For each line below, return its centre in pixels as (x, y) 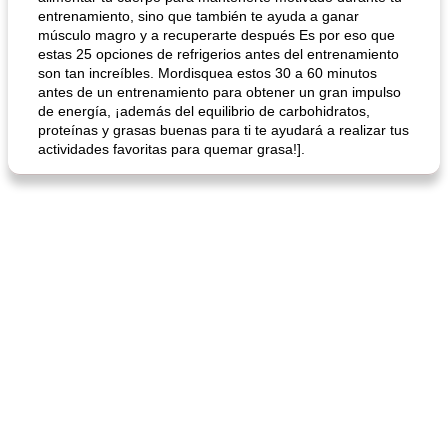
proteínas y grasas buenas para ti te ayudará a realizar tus (223, 130)
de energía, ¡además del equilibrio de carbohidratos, (204, 111)
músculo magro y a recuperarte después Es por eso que (216, 35)
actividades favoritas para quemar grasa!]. (171, 149)
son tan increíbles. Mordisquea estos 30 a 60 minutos (207, 73)
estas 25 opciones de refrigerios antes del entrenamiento (218, 54)
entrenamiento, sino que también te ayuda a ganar (198, 16)
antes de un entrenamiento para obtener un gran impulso (219, 92)
